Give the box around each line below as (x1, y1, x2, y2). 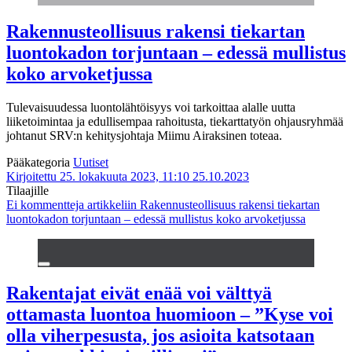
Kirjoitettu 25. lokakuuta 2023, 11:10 (6, 169, 189, 183)
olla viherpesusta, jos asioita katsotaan (6, 324, 314, 346)
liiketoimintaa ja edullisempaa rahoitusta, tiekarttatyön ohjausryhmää (6, 114, 343, 128)
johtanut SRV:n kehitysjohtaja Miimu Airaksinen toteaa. (6, 128, 282, 142)
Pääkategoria (6, 155, 73, 169)
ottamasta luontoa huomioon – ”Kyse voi (6, 303, 333, 324)
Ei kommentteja (6, 197, 84, 211)
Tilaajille (6, 183, 49, 197)
